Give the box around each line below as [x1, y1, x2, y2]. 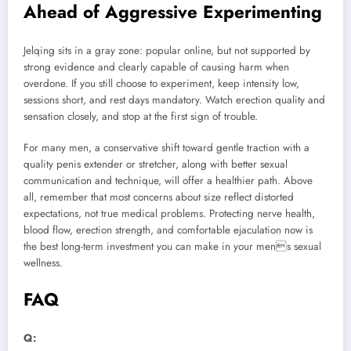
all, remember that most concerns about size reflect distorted [24, 190, 294, 205]
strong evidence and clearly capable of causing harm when [24, 60, 289, 75]
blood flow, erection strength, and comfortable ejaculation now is [24, 223, 313, 238]
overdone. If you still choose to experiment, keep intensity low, [24, 76, 299, 92]
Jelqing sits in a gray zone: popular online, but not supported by [24, 43, 310, 59]
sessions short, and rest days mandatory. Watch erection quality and [24, 92, 325, 108]
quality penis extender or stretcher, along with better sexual [24, 157, 288, 172]
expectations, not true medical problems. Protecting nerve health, [24, 206, 315, 222]
